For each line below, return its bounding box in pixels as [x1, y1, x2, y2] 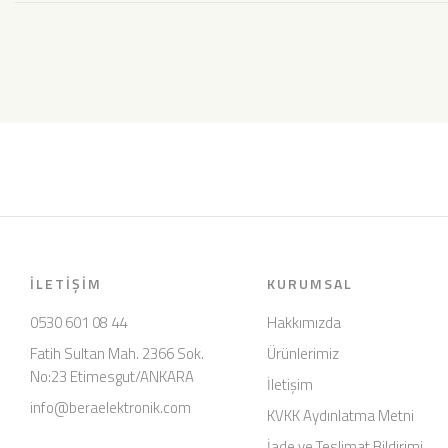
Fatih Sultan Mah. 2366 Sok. [30, 341, 204, 365]
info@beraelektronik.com [30, 395, 191, 419]
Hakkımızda [266, 310, 341, 334]
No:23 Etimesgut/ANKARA [30, 364, 194, 388]
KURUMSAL [266, 272, 353, 294]
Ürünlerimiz [266, 341, 339, 365]
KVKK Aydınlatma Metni [266, 403, 414, 427]
